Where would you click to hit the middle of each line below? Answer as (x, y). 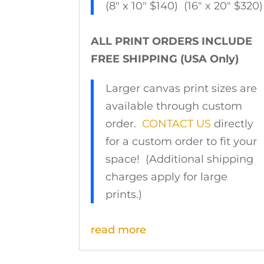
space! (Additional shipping (180, 159)
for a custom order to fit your (181, 141)
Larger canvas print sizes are (181, 88)
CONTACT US (177, 123)
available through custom (174, 106)
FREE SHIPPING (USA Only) (165, 59)
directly (232, 123)
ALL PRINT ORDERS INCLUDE (172, 41)
